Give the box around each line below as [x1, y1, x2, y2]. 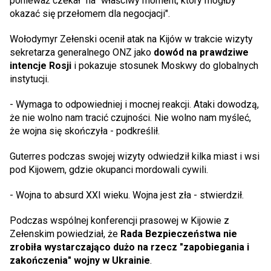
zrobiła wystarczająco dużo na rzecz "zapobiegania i [10, 241, 249, 253]
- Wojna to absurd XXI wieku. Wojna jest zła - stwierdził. [10, 189, 244, 201]
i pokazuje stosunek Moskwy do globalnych [71, 59, 258, 71]
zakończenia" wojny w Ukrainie [10, 254, 150, 266]
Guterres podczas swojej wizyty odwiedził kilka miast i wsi [10, 150, 260, 162]
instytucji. [10, 73, 49, 85]
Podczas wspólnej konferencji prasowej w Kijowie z [10, 214, 229, 226]
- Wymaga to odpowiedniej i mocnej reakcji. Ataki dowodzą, [10, 98, 259, 110]
